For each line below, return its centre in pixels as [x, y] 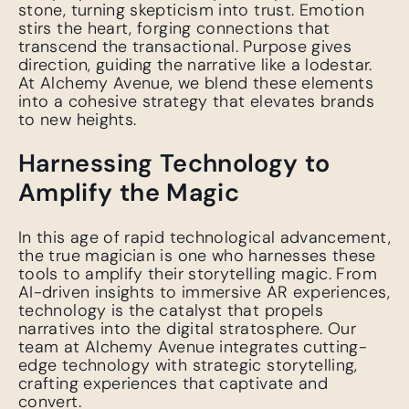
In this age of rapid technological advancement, [204, 237]
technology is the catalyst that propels [171, 310]
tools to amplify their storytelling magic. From [198, 273]
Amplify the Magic [129, 193]
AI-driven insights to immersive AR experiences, [204, 292]
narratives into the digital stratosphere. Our [188, 328]
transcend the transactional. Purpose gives [185, 46]
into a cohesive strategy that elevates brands [197, 101]
